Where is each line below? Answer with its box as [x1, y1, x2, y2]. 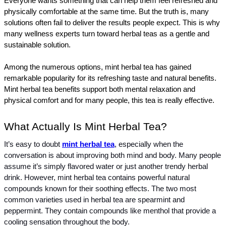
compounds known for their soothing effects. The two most [4, 185, 196, 193]
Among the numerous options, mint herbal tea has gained [4, 63, 191, 72]
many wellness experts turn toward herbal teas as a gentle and [4, 30, 209, 38]
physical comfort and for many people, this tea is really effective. [4, 96, 214, 105]
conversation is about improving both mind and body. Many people [4, 151, 221, 160]
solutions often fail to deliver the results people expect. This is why [4, 19, 220, 27]
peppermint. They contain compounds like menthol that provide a [4, 207, 216, 215]
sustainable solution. [4, 41, 71, 49]
